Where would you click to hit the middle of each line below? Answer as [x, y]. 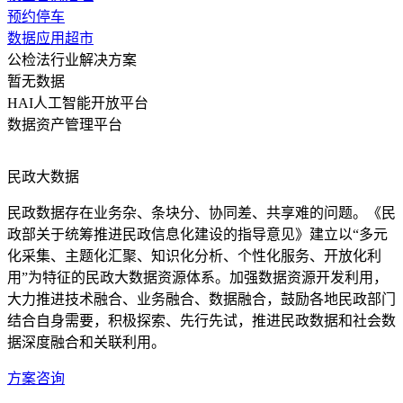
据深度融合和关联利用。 [86, 342]
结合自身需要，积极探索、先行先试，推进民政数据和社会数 [201, 320]
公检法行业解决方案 [72, 59]
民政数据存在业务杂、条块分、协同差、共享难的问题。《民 [201, 212]
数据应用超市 [50, 38]
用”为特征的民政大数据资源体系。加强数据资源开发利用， [197, 277]
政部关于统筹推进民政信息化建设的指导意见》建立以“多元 [197, 234]
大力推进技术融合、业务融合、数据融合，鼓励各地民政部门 [201, 299]
